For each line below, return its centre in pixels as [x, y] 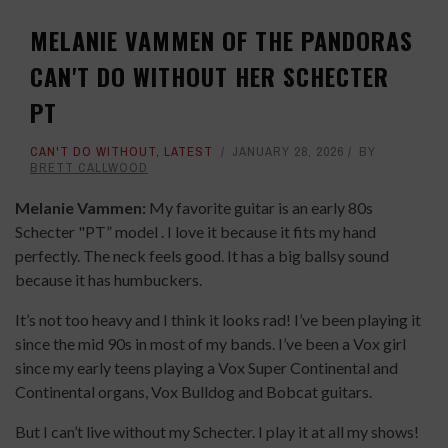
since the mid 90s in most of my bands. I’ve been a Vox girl [210, 344]
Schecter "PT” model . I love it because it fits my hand [195, 232]
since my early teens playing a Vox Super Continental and [206, 368]
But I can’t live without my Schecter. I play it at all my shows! [218, 432]
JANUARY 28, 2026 [288, 152]
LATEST [188, 152]
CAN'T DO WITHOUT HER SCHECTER [209, 76]
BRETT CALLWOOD [89, 168]
